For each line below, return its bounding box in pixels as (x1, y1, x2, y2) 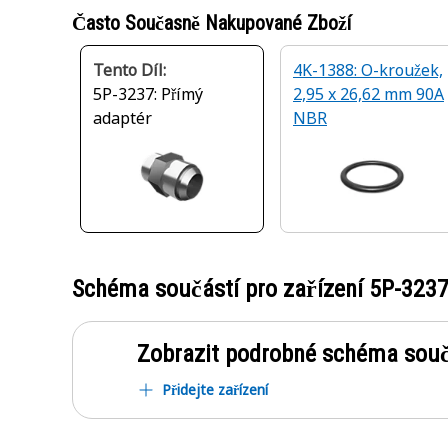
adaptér (93, 107, 152, 129)
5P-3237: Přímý (93, 83, 203, 105)
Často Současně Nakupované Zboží (72, 11, 351, 35)
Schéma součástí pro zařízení (72, 275, 369, 303)
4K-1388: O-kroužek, (293, 59, 443, 81)
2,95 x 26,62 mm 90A (293, 83, 444, 105)
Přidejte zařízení (162, 380, 268, 399)
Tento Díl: (93, 59, 166, 81)
